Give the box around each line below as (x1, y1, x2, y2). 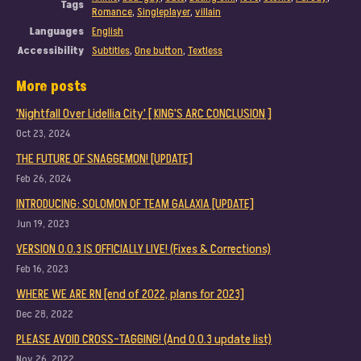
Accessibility (18, 43, 84, 58)
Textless (188, 43, 222, 58)
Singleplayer (137, 4, 190, 19)
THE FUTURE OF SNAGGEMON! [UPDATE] (16, 149, 193, 168)
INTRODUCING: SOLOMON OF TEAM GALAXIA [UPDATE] (16, 194, 254, 213)
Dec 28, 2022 (16, 306, 73, 322)
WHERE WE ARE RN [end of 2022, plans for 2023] (16, 284, 244, 303)
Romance (92, 4, 132, 19)
